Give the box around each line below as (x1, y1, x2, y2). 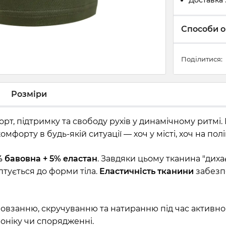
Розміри (11, 89, 47, 99)
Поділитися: (181, 55, 222, 64)
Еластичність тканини (99, 166, 194, 177)
